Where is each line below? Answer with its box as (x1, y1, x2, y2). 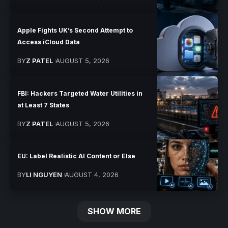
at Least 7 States (17, 101, 70, 109)
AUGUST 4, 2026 (64, 170, 119, 179)
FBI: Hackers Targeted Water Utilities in (17, 89, 143, 97)
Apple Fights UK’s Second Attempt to (17, 26, 133, 34)
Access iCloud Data (17, 38, 80, 46)
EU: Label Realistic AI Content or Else (17, 152, 136, 160)
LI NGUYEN (26, 170, 63, 179)
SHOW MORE (87, 206, 141, 217)
